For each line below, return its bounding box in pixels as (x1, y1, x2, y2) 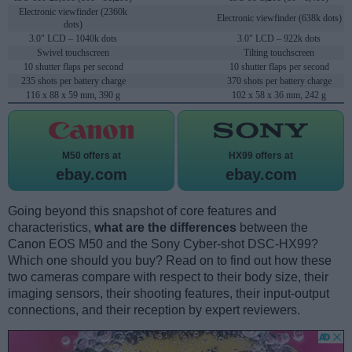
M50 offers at (61, 150, 121, 162)
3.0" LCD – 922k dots (237, 33, 321, 45)
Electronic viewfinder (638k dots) (216, 13, 342, 24)
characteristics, (8, 221, 94, 235)
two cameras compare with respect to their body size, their (8, 270, 328, 284)
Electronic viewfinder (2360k (19, 6, 127, 18)
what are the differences (94, 221, 236, 235)
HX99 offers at (229, 150, 293, 162)
